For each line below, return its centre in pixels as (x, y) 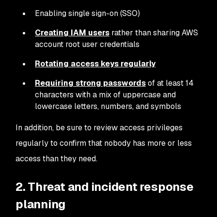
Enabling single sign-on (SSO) (87, 13)
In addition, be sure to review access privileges (99, 128)
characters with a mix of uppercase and (105, 95)
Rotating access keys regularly (95, 64)
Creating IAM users (72, 33)
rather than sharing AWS (154, 33)
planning (41, 204)
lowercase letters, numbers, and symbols (108, 106)
